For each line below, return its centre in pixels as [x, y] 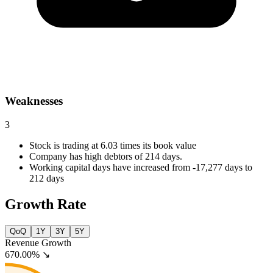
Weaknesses [34, 101]
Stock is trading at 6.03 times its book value [113, 145]
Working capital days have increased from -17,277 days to [141, 167]
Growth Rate [46, 204]
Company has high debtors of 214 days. [106, 156]
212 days [47, 178]
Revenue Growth [38, 243]
